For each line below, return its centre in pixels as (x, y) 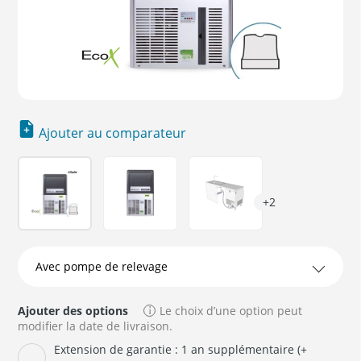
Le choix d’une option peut (231, 311)
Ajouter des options (73, 311)
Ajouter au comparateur (113, 133)
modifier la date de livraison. (95, 326)
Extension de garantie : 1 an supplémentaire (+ (180, 350)
